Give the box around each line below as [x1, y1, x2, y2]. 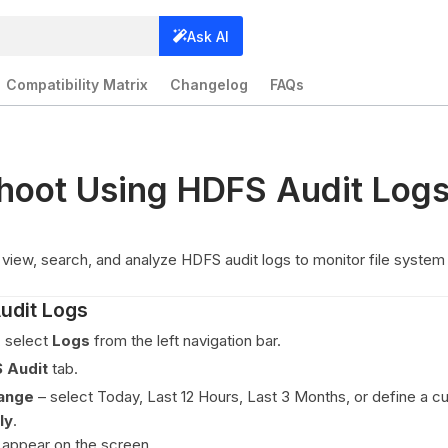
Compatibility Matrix [6, 76, 148, 93]
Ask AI [187, 27, 230, 45]
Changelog [170, 76, 248, 93]
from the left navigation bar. [90, 331, 281, 350]
